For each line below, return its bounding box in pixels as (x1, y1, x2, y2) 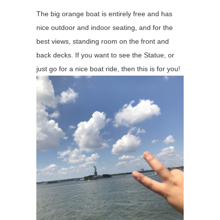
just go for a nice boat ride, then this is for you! (36, 65, 180, 73)
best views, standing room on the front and (36, 37, 169, 46)
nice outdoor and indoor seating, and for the (36, 24, 173, 32)
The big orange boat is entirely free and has (36, 10, 172, 18)
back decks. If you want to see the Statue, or (36, 51, 174, 59)
